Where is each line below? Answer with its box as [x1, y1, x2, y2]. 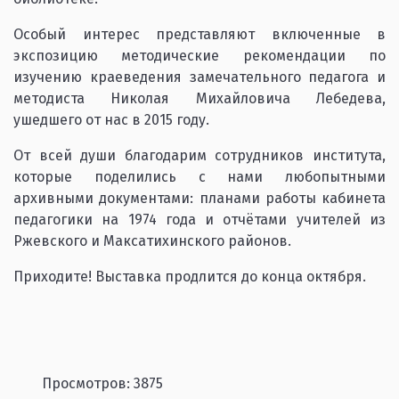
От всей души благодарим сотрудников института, [13, 147, 386, 164]
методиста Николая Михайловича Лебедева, [13, 90, 386, 107]
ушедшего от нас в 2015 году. [13, 111, 209, 128]
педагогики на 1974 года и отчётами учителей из [13, 211, 386, 228]
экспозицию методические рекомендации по [13, 47, 386, 64]
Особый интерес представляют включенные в [13, 26, 386, 43]
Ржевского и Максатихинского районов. [13, 232, 291, 249]
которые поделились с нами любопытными [13, 168, 386, 185]
